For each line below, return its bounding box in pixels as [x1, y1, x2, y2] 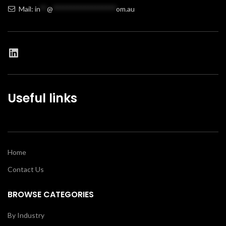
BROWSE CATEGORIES [8, 189, 94, 201]
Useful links [8, 90, 77, 107]
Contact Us [8, 165, 44, 174]
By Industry [8, 211, 44, 220]
